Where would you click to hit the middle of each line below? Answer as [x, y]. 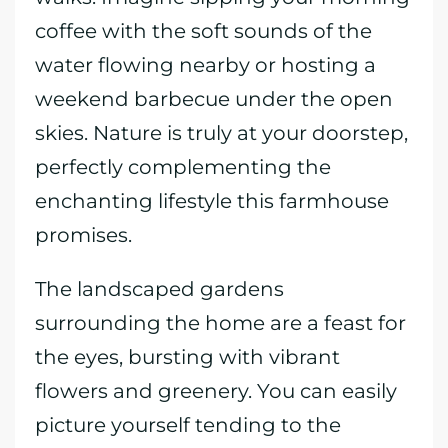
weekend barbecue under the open [214, 99]
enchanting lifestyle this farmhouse [212, 201]
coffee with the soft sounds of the [203, 31]
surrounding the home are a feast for [220, 323]
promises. [83, 235]
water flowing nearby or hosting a [205, 65]
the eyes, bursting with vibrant [187, 357]
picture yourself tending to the [188, 425]
